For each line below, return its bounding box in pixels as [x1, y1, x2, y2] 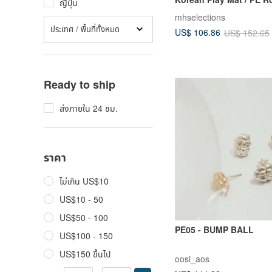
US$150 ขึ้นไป [59, 248, 110, 260]
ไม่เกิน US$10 [59, 175, 109, 187]
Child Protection [175, 16, 242, 29]
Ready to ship [44, 76, 115, 92]
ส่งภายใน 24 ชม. [59, 102, 118, 114]
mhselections [175, 10, 225, 23]
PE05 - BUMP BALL [175, 223, 254, 236]
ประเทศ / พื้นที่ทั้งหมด [50, 22, 120, 35]
